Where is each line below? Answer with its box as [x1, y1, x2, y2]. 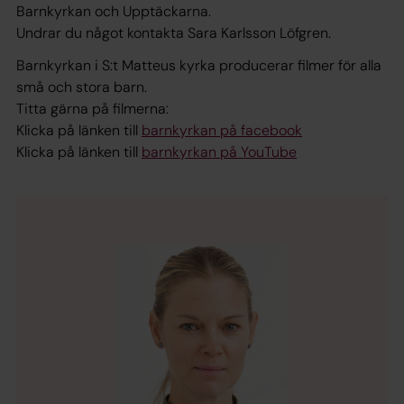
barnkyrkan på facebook [142, 121, 302, 141]
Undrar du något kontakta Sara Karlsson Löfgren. [16, 23, 331, 43]
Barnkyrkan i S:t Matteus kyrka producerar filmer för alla [16, 56, 381, 76]
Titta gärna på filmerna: [16, 99, 169, 119]
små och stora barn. [16, 78, 147, 97]
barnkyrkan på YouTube [142, 142, 297, 162]
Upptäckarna [123, 2, 208, 22]
